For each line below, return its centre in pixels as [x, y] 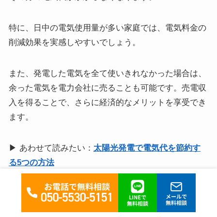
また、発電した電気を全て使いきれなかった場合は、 [107, 74]
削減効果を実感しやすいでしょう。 [74, 43]
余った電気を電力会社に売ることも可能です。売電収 [107, 88]
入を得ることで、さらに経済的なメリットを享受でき [107, 103]
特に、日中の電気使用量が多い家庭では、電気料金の [107, 28]
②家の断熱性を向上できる [64, 203]
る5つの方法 [31, 163]
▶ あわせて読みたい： [51, 148]
